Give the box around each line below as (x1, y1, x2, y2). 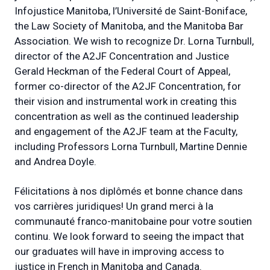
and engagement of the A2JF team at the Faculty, (14, 125, 237, 138)
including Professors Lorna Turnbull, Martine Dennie (14, 140, 247, 153)
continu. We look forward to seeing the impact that (14, 230, 244, 243)
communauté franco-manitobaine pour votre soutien (14, 215, 252, 228)
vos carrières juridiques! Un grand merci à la (14, 200, 213, 213)
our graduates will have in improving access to (14, 245, 224, 258)
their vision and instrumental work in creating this (14, 95, 237, 108)
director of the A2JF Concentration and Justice (14, 50, 229, 63)
